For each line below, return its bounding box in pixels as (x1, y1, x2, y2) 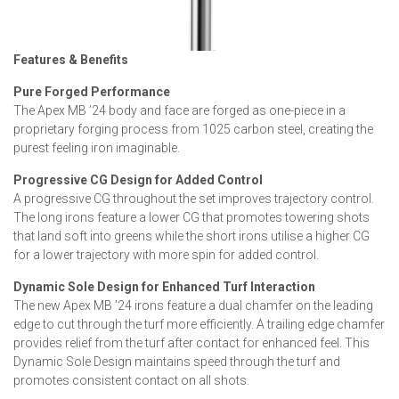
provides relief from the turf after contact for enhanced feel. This (13, 335, 370, 350)
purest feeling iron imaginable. (13, 140, 180, 155)
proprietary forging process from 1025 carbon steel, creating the (13, 121, 373, 136)
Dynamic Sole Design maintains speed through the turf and (13, 354, 340, 369)
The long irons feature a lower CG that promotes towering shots (13, 209, 370, 224)
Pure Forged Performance (13, 84, 170, 99)
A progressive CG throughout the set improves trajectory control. (13, 191, 374, 206)
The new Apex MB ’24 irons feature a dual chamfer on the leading (13, 297, 373, 313)
